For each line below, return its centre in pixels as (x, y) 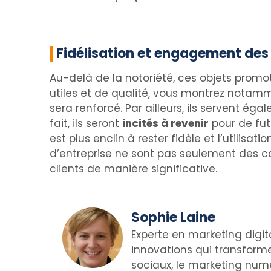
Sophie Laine (173, 217)
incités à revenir (165, 123)
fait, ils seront (86, 123)
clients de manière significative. (133, 169)
